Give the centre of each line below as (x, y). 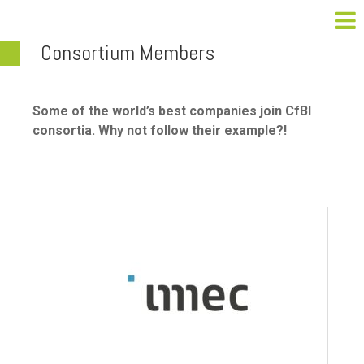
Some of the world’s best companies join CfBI (172, 111)
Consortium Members (128, 53)
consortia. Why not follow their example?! (160, 131)
